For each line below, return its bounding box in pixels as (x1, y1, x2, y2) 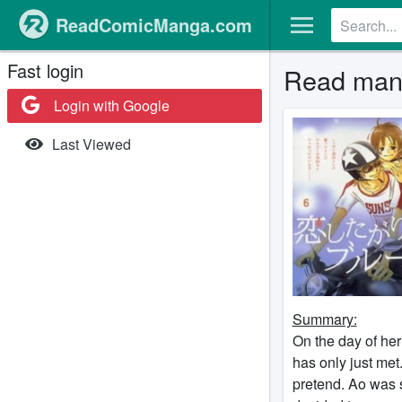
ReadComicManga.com (55, 12, 252, 38)
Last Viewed (51, 134, 131, 154)
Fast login (7, 57, 83, 83)
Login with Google (42, 95, 170, 116)
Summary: (292, 309, 357, 329)
